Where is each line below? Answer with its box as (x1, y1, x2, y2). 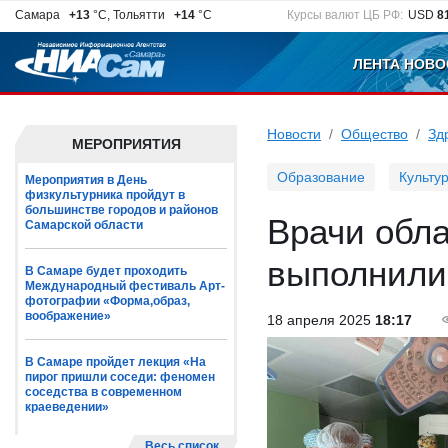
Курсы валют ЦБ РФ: (287, 8, 403, 22)
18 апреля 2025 (267, 312, 375, 328)
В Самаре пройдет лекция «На (25, 355, 206, 369)
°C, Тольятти (90, 8, 171, 22)
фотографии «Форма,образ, (25, 294, 190, 308)
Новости (267, 126, 321, 142)
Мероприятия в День (25, 173, 147, 187)
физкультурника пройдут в (25, 188, 185, 202)
